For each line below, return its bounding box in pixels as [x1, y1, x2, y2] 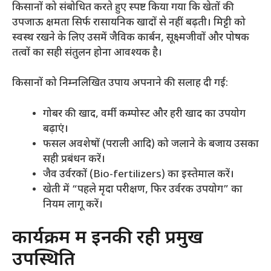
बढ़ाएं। [43, 122, 68, 136]
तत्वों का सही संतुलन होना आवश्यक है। [12, 46, 162, 60]
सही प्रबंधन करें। [43, 152, 105, 166]
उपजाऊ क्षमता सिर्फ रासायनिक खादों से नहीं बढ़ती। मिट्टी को [12, 16, 246, 30]
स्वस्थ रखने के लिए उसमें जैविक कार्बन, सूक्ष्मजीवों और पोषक [12, 31, 249, 45]
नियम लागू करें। [43, 198, 103, 212]
